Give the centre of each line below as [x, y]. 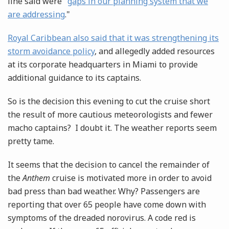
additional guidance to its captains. [75, 78]
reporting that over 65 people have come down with [107, 205]
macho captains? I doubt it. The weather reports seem [112, 128]
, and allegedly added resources [155, 51]
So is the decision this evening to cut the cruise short [109, 101]
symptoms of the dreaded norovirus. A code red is [102, 218]
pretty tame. [32, 141]
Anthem [36, 178]
